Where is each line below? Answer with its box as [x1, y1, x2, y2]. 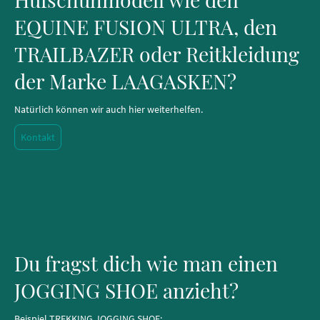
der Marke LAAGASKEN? [14, 66, 236, 94]
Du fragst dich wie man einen [14, 249, 278, 276]
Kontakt [21, 130, 55, 144]
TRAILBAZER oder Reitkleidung [14, 39, 299, 67]
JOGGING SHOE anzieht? [14, 276, 239, 304]
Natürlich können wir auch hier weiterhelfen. [14, 102, 203, 116]
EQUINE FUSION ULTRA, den [14, 12, 277, 40]
